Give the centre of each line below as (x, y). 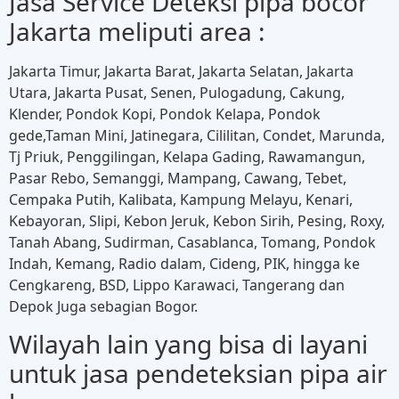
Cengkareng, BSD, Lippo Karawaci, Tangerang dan (177, 285)
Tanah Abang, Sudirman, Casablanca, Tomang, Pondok (192, 242)
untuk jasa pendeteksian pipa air (198, 374)
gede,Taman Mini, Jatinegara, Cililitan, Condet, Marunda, (197, 135)
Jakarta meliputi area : (137, 31)
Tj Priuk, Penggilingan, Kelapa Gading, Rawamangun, (187, 156)
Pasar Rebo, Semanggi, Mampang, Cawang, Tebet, (178, 178)
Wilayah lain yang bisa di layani (188, 344)
